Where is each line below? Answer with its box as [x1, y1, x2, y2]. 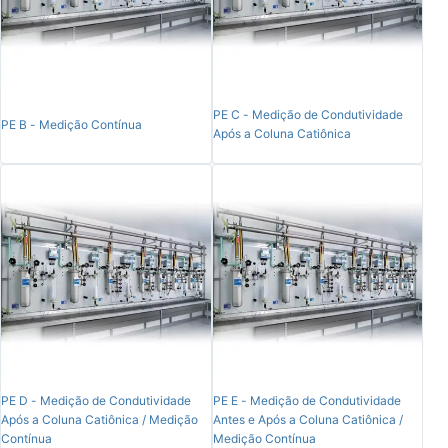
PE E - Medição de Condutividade [212, 393, 401, 409]
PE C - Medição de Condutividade [212, 107, 403, 123]
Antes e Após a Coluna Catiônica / [212, 412, 403, 428]
